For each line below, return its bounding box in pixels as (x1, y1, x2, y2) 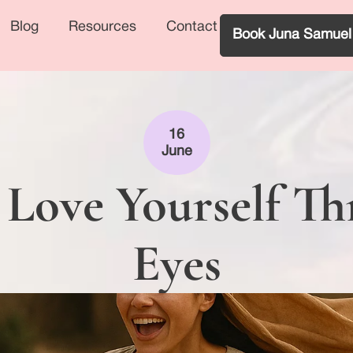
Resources (69, 20, 136, 34)
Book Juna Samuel (232, 28, 351, 42)
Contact (166, 20, 217, 34)
